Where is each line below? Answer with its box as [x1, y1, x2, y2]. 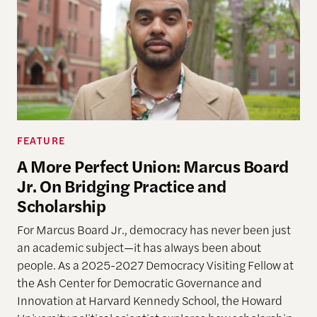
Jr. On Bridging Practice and [16, 173, 226, 198]
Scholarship [16, 193, 106, 218]
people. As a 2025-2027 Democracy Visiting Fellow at [16, 255, 294, 273]
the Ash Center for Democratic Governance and [16, 273, 262, 291]
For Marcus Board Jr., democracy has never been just [16, 220, 291, 238]
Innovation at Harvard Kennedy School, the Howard [16, 291, 282, 309]
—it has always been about [123, 238, 261, 255]
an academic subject [16, 238, 124, 255]
